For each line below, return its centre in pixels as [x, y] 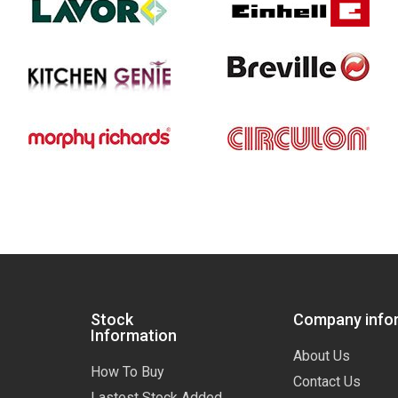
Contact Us [327, 382]
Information [134, 336]
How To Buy [127, 372]
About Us [322, 356]
